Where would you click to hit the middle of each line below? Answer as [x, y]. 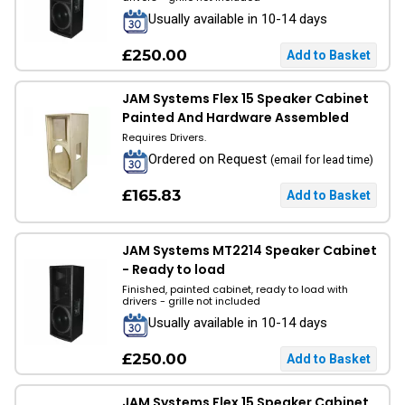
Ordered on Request [209, 159]
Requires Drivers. [164, 137]
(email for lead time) [322, 159]
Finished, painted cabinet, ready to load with [235, 289]
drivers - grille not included [191, 301]
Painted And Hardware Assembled [235, 118]
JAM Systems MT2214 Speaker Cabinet [250, 250]
